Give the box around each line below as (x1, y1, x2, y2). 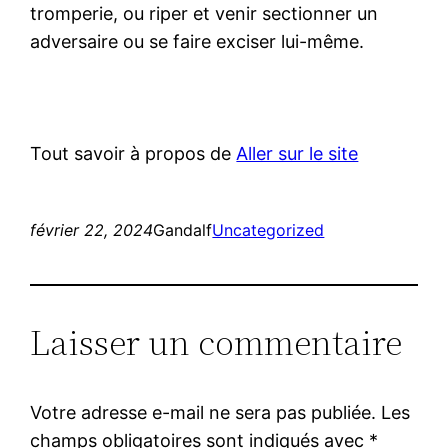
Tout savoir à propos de (30, 142, 237, 164)
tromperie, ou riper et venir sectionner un (30, 2, 379, 24)
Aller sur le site (236, 142, 359, 164)
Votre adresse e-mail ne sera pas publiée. (30, 401, 377, 423)
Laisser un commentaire (30, 317, 403, 367)
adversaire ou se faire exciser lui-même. (30, 30, 365, 52)
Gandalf (153, 219, 213, 240)
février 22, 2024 (30, 219, 154, 240)
